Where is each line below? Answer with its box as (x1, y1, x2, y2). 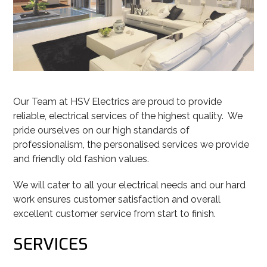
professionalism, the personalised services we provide (13, 139, 250, 151)
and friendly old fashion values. (13, 153, 150, 165)
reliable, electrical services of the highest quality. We (13, 110, 243, 122)
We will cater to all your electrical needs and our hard (13, 179, 246, 191)
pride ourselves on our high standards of (13, 125, 190, 136)
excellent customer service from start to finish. (13, 208, 216, 220)
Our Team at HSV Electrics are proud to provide (13, 96, 222, 108)
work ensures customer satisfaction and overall (13, 194, 221, 206)
